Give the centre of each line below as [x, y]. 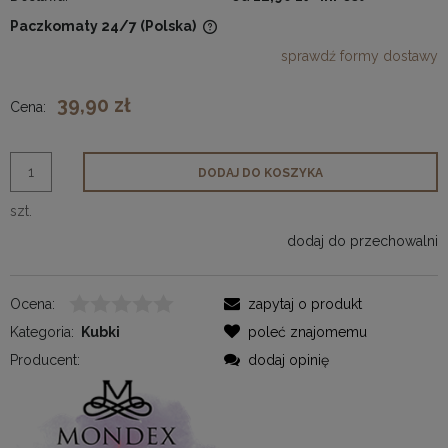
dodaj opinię [288, 359]
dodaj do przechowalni [362, 240]
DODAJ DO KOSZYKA [260, 172]
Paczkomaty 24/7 [73, 25]
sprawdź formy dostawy [359, 55]
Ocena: [32, 303]
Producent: [45, 359]
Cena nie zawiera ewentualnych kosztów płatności [198, 40]
